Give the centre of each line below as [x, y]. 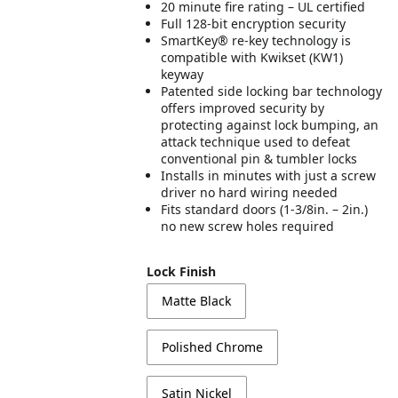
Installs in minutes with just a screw [269, 175]
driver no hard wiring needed [250, 192]
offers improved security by [243, 108]
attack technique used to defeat [256, 142]
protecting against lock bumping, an [270, 125]
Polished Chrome [213, 347]
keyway [183, 74]
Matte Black [197, 301]
